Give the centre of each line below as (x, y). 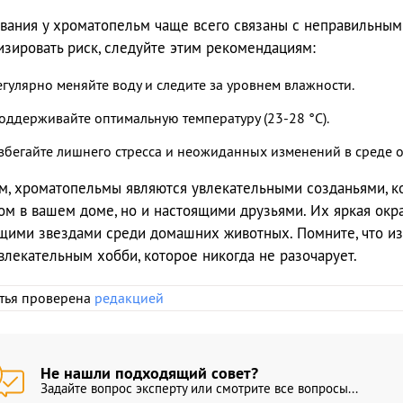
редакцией (129, 298)
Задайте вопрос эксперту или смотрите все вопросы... (199, 389)
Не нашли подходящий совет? (149, 373)
